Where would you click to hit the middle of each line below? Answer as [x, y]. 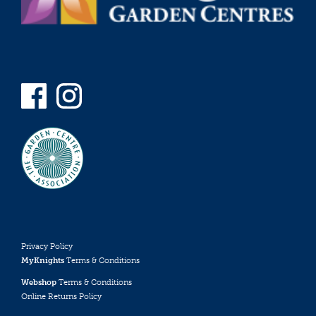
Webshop [39, 282]
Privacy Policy [47, 247]
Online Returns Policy [61, 296]
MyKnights [43, 261]
